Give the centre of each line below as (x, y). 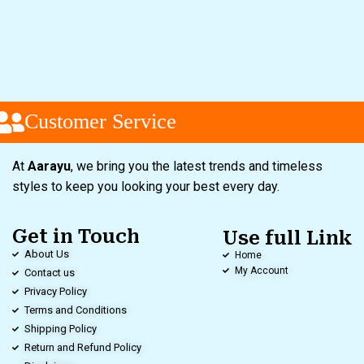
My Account (262, 270)
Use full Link (287, 238)
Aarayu (49, 166)
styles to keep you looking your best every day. (147, 186)
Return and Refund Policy (83, 347)
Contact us (50, 272)
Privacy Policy (56, 291)
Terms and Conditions (76, 310)
